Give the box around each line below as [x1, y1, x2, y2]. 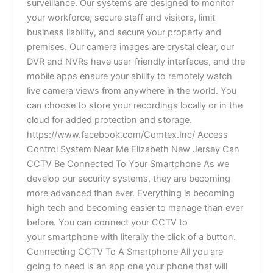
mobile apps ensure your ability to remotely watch [27, 70, 233, 82]
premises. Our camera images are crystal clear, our [27, 41, 235, 52]
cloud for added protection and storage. [27, 114, 193, 126]
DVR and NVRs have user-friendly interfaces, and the [27, 55, 246, 67]
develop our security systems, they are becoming [27, 172, 231, 184]
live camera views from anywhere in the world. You [27, 85, 237, 96]
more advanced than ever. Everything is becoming [27, 187, 235, 199]
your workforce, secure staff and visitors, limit [27, 12, 216, 23]
